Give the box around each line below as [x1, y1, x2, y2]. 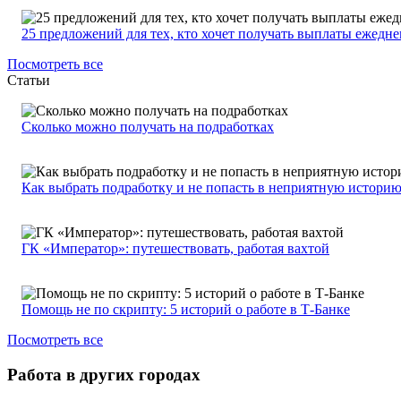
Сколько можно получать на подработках [21, 119, 274, 135]
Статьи [7, 73, 50, 89]
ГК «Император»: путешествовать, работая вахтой [21, 241, 329, 257]
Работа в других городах [7, 365, 200, 385]
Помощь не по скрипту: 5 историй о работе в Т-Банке [21, 302, 350, 318]
